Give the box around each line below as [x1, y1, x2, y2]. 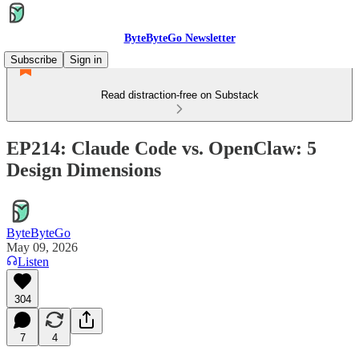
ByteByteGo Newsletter [123, 32, 236, 44]
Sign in [70, 54, 102, 66]
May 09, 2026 [6, 240, 78, 254]
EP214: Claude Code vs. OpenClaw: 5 [6, 137, 317, 159]
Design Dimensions [6, 159, 161, 180]
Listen [18, 254, 49, 268]
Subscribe [10, 54, 57, 66]
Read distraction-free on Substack [100, 89, 259, 101]
